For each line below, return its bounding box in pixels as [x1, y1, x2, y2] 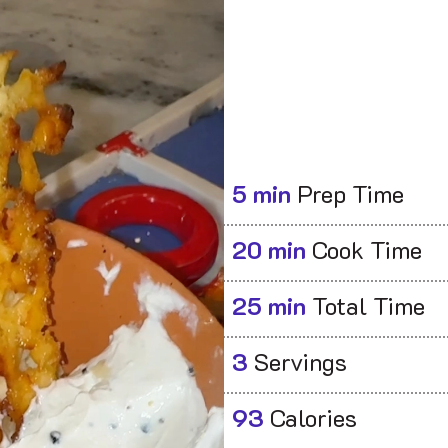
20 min [232, 241, 306, 265]
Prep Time [291, 185, 404, 209]
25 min [232, 297, 306, 321]
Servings [248, 353, 347, 377]
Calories [264, 409, 357, 433]
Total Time [306, 297, 425, 321]
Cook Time [306, 241, 422, 265]
